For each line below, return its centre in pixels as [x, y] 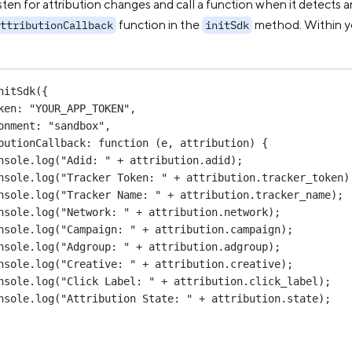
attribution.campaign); [221, 229]
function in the [159, 25]
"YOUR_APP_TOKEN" [80, 108]
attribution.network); [212, 212]
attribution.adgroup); [212, 246]
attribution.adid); [183, 160]
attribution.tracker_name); [259, 194]
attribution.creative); [221, 264]
